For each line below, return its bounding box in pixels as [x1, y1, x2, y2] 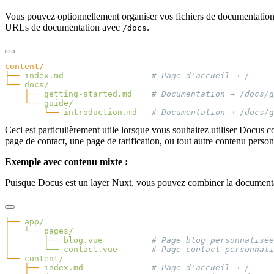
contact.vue [59, 245, 117, 254]
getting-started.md [39, 89, 132, 99]
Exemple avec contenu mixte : [5, 157, 128, 168]
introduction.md [59, 108, 137, 117]
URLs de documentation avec [5, 22, 122, 33]
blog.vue [59, 235, 103, 245]
